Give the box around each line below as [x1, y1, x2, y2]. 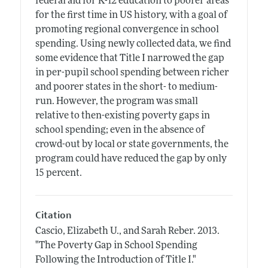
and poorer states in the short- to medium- [35, 82, 218, 92]
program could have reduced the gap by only [35, 154, 227, 164]
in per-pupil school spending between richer [35, 68, 229, 78]
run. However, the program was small [35, 96, 198, 106]
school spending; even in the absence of [35, 125, 205, 135]
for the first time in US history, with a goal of [35, 10, 227, 20]
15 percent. [35, 168, 82, 178]
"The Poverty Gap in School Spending [35, 241, 197, 251]
